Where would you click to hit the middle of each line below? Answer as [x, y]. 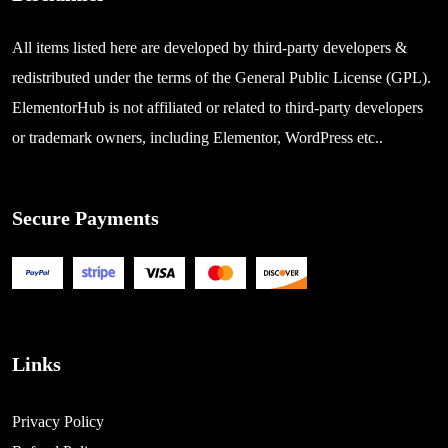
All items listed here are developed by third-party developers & [209, 48]
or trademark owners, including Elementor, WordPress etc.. [197, 138]
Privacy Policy [58, 422]
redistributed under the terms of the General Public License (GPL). [221, 78]
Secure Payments [85, 218]
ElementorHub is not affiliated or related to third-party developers [217, 108]
